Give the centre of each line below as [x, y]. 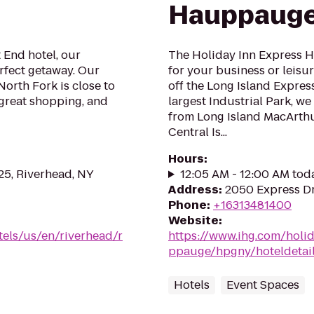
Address [193, 190]
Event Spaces [263, 285]
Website [193, 220]
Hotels [192, 285]
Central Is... [198, 132]
